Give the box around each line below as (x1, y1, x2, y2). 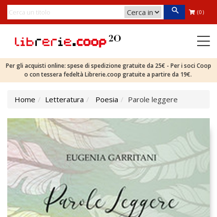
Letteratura (45, 94, 84, 104)
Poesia (95, 94, 118, 104)
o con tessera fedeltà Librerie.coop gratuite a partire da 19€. (24, 70, 193, 78)
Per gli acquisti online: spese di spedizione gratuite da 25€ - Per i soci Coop (6, 62, 211, 70)
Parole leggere (128, 94, 178, 104)
